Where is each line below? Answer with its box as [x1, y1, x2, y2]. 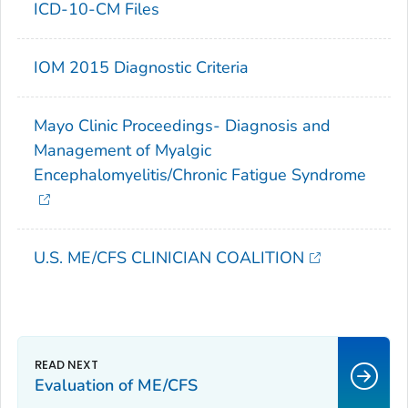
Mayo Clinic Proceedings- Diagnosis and [34, 114, 331, 137]
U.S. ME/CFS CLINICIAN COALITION [34, 246, 304, 269]
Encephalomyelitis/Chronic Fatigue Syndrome [34, 163, 366, 186]
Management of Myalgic [34, 138, 211, 161]
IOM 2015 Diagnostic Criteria [34, 56, 249, 78]
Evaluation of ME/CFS [35, 373, 198, 396]
